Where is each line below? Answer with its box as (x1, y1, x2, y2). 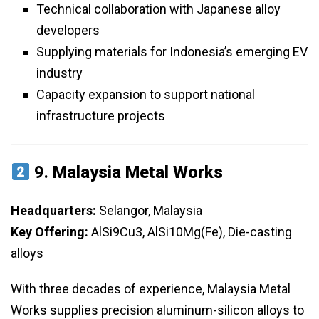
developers (36, 23, 100, 38)
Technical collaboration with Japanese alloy (36, 1, 281, 17)
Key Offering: (11, 224, 88, 240)
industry (36, 66, 83, 81)
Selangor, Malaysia (96, 203, 202, 219)
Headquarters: (11, 203, 96, 219)
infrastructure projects (36, 108, 165, 124)
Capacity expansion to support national (36, 87, 255, 103)
